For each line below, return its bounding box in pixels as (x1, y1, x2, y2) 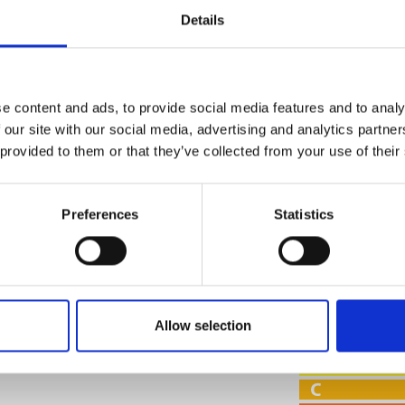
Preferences (61, 206, 139, 222)
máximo (341, 131, 394, 149)
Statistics (274, 206, 334, 222)
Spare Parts (71, 14, 141, 29)
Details (180, 12, 225, 28)
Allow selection (154, 317, 251, 334)
